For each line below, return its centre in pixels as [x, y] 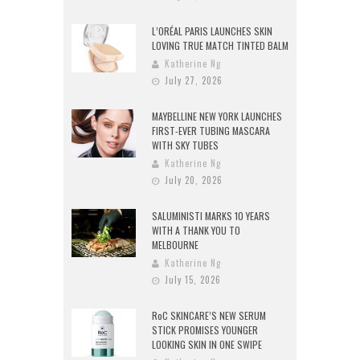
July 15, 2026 [193, 280]
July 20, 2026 [194, 180]
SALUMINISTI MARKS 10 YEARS [211, 216]
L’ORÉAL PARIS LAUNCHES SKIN [212, 31]
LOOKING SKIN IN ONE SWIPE [207, 345]
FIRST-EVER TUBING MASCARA [211, 131]
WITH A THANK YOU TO [196, 231]
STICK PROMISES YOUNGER [205, 330]
